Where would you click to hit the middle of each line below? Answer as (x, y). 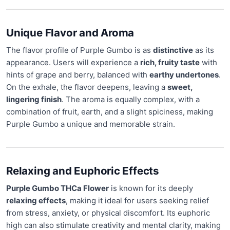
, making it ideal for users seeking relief (137, 201)
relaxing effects (36, 201)
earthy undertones (184, 75)
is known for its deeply (151, 188)
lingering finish (34, 100)
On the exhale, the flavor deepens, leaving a (87, 87)
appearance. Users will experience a (73, 63)
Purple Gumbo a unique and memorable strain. (91, 124)
